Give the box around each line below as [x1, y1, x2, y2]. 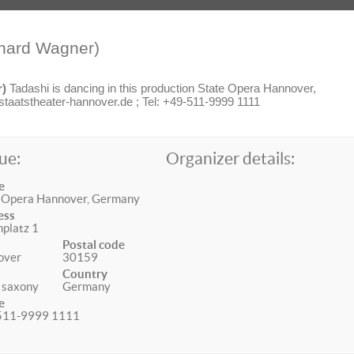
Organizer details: [166, 149, 296, 168]
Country [62, 267, 108, 281]
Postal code [62, 238, 126, 251]
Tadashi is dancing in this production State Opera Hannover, [9, 81, 316, 95]
